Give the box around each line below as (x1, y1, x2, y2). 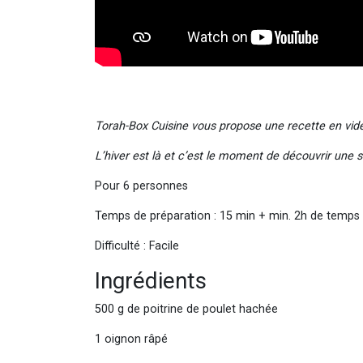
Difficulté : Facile (95, 238, 179, 253)
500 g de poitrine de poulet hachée (95, 301, 359, 316)
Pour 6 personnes (95, 178, 188, 193)
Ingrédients (95, 267, 207, 294)
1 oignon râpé (95, 331, 171, 346)
